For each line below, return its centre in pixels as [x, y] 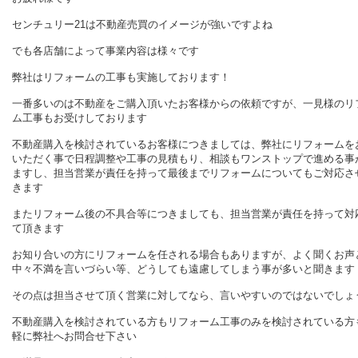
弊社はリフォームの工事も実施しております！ [121, 77]
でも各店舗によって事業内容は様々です [105, 51]
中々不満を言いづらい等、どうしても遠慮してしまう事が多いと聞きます [183, 269]
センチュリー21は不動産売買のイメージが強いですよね [142, 24]
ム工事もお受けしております [80, 118]
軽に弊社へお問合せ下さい [74, 336]
